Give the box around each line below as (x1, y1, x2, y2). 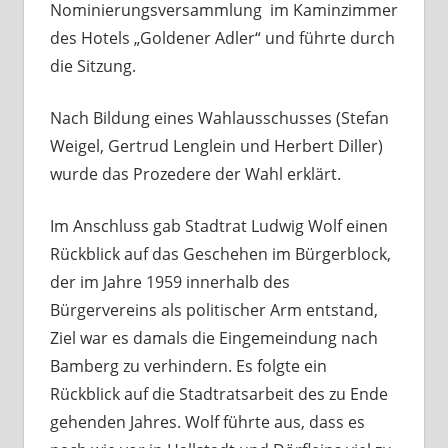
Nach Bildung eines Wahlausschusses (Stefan (49, 107, 389, 130)
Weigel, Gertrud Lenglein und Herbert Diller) (49, 135, 383, 158)
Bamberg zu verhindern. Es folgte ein (49, 355, 327, 378)
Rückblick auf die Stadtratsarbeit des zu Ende (49, 383, 388, 406)
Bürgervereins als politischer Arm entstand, (49, 299, 378, 322)
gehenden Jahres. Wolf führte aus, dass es (49, 411, 365, 434)
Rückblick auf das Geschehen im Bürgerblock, (49, 243, 391, 266)
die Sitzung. (49, 55, 136, 78)
